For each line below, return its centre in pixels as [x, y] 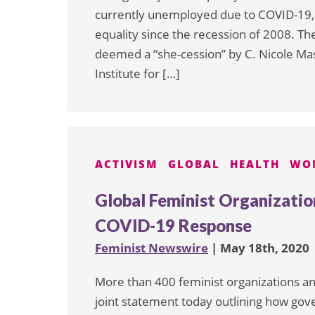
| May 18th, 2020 [259, 247]
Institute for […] [137, 73]
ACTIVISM [127, 164]
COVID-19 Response [173, 225]
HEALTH [255, 164]
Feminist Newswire [152, 247]
